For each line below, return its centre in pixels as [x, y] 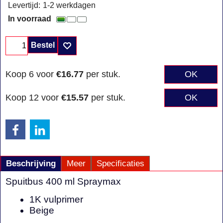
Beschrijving [31, 163]
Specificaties [120, 163]
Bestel [43, 45]
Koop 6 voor [31, 74]
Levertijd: [24, 5]
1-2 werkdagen [69, 5]
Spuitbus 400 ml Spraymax [63, 181]
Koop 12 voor [33, 97]
